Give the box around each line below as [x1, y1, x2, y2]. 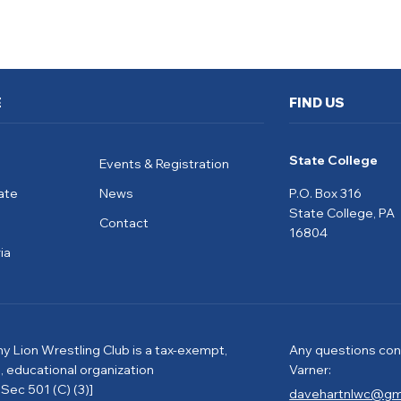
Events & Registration [98, 156, 229, 173]
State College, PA [289, 205, 396, 222]
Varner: [289, 361, 332, 378]
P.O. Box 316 [289, 185, 363, 202]
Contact [98, 215, 149, 232]
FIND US [289, 94, 346, 112]
